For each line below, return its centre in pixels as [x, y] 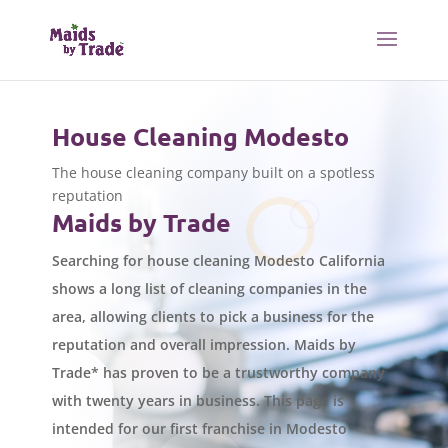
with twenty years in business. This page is [197, 401]
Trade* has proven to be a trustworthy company [218, 373]
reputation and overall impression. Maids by [203, 345]
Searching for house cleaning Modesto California [218, 261]
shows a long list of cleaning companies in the [209, 289]
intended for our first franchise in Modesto [199, 429]
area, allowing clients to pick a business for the [212, 317]
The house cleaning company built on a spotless [213, 173]
